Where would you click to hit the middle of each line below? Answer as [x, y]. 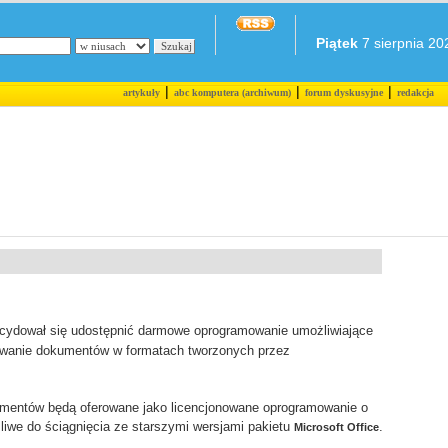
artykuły [141, 92]
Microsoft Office [336, 427]
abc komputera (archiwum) [232, 92]
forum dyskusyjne [343, 92]
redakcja [415, 92]
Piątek [337, 43]
